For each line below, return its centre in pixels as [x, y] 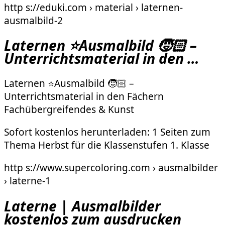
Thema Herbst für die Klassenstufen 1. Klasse [107, 145]
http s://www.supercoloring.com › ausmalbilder [111, 167]
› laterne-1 [27, 181]
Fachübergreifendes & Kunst [69, 109]
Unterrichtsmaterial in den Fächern [84, 96]
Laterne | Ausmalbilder [82, 206]
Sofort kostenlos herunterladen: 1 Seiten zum [107, 132]
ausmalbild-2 [33, 20]
